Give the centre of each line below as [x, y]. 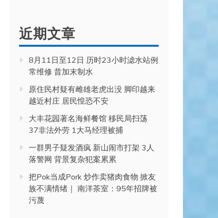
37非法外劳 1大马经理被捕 [76, 130]
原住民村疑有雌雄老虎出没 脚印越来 [92, 89]
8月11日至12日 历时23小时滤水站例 [93, 60]
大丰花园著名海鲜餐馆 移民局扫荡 [88, 118]
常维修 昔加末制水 [61, 72]
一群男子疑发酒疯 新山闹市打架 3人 [91, 147]
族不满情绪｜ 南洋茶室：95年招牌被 [93, 188]
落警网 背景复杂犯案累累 [73, 159]
